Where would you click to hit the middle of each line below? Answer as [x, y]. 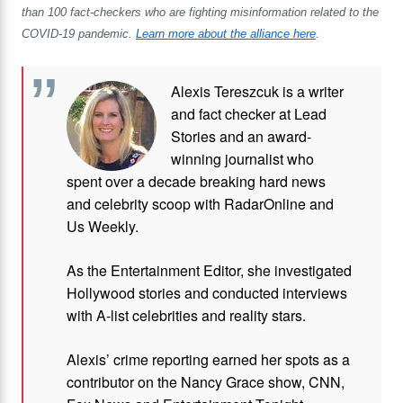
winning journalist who [242, 159]
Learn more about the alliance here [226, 35]
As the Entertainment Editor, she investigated [209, 271]
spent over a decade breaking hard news [196, 182]
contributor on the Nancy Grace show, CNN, [206, 382]
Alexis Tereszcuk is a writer [257, 92]
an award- [278, 137]
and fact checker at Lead [249, 114]
